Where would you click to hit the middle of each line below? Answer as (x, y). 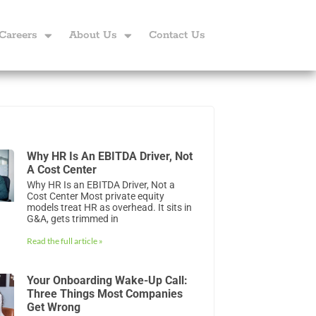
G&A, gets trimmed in (73, 219)
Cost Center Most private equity (96, 196)
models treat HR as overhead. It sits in (110, 207)
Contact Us (177, 35)
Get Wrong (54, 308)
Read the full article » (65, 241)
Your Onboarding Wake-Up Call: (108, 281)
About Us (93, 35)
